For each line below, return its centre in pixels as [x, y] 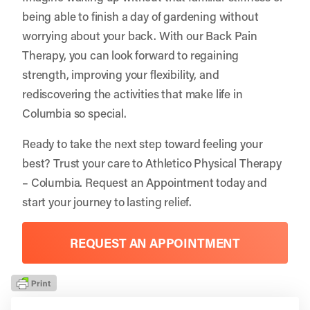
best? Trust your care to [84, 162]
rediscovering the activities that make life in [133, 93]
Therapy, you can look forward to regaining [131, 54]
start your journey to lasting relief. [107, 201]
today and [240, 182]
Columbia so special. [74, 112]
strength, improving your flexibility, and [121, 74]
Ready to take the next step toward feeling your [143, 143]
